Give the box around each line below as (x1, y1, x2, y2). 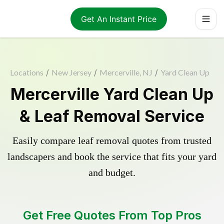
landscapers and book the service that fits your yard (7, 151, 216, 162)
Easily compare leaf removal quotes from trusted (12, 135, 211, 146)
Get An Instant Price (80, 13, 156, 24)
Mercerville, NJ (99, 67, 152, 77)
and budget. (88, 167, 135, 178)
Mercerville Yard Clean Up (10, 84, 213, 104)
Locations (9, 67, 43, 77)
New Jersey (51, 67, 91, 77)
